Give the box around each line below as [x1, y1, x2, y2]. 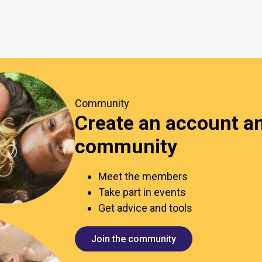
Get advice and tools [98, 201, 192, 214]
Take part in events [98, 185, 186, 198]
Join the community [91, 233, 176, 244]
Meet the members [98, 170, 188, 182]
